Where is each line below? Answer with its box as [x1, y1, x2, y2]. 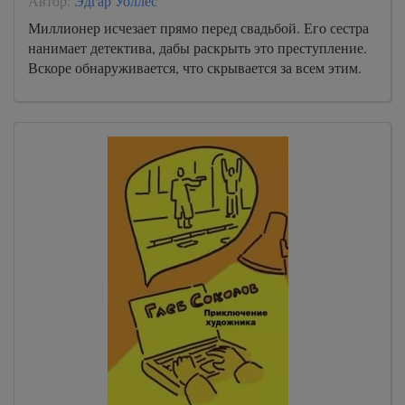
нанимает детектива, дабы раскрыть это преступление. [28, 37, 367, 57]
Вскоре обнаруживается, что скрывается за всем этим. [28, 57, 362, 77]
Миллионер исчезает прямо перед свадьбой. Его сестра [28, 17, 369, 37]
